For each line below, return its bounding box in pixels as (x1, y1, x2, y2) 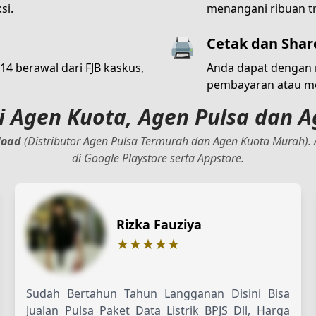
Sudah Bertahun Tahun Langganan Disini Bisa (26, 285, 290, 301)
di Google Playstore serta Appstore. (72, 150, 244, 166)
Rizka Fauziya (116, 215, 202, 233)
